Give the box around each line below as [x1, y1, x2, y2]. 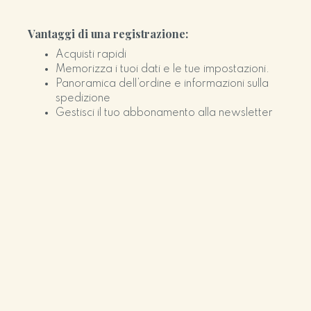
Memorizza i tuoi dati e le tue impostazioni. [56, 63, 269, 75]
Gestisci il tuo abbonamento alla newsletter [56, 107, 273, 119]
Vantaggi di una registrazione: [28, 26, 188, 41]
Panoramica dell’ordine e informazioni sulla [56, 78, 269, 90]
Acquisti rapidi [56, 49, 126, 60]
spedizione [56, 92, 110, 104]
